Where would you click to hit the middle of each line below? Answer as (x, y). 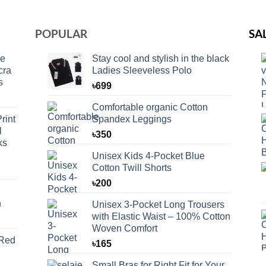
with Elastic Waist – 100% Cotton (161, 216)
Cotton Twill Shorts (132, 168)
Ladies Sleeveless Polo (142, 70)
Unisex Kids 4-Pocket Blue (148, 156)
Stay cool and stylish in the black (160, 58)
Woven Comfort (124, 228)
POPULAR (61, 34)
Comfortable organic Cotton (150, 107)
